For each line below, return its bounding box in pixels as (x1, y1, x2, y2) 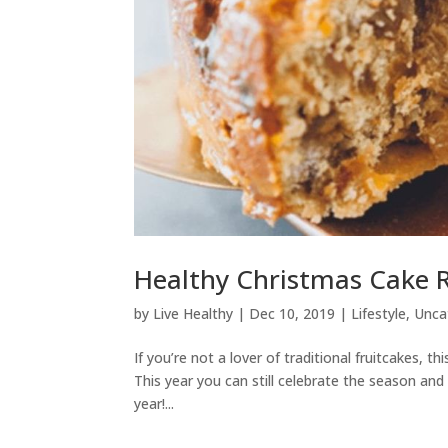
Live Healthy (153, 303, 234, 323)
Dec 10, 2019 (249, 303, 336, 323)
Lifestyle (351, 303, 407, 323)
